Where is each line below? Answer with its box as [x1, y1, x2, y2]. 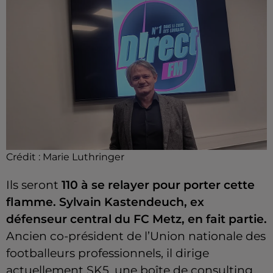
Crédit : [6, 151, 43, 163]
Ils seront [6, 178, 62, 193]
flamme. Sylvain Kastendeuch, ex [6, 195, 204, 210]
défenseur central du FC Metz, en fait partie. [6, 212, 267, 227]
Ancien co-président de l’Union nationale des [6, 229, 266, 244]
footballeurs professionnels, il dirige [6, 246, 209, 261]
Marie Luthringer [43, 151, 124, 163]
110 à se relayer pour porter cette [62, 178, 255, 193]
